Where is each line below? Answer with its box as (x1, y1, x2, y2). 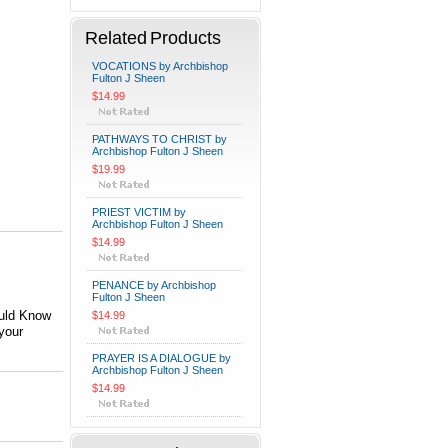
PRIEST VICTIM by (92, 206, 186, 218)
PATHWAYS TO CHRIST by (92, 133, 227, 145)
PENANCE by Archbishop (92, 279, 216, 291)
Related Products (85, 27, 221, 48)
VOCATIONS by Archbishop (92, 60, 228, 72)
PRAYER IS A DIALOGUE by (92, 352, 231, 364)
